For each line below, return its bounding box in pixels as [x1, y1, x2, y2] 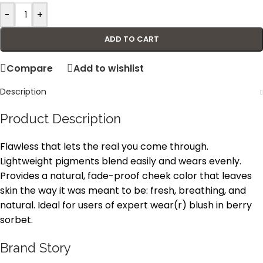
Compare [6, 61, 53, 75]
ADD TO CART [104, 33, 159, 45]
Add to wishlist [73, 61, 144, 75]
